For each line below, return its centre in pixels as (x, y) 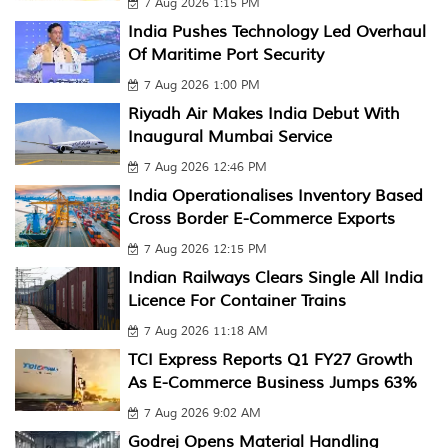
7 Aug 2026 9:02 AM (202, 413)
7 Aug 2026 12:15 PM (205, 249)
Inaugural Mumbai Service (229, 136)
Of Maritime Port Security (225, 54)
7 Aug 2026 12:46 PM (205, 167)
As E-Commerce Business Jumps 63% (272, 382)
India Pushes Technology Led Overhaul (276, 31)
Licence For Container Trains (236, 300)
